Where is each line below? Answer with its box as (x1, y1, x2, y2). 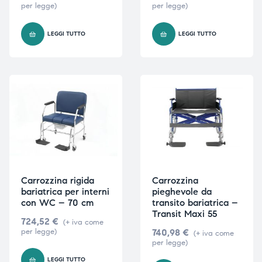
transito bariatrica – (151, 197, 238, 209)
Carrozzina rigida (20, 175, 94, 187)
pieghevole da (151, 186, 212, 198)
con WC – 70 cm (20, 197, 94, 209)
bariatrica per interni (20, 186, 109, 198)
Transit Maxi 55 (151, 208, 217, 220)
